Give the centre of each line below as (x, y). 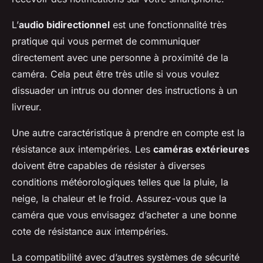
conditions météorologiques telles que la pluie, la (120, 182)
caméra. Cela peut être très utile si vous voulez (116, 74)
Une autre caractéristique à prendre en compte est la (128, 133)
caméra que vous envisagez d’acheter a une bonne (124, 215)
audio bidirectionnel (64, 25)
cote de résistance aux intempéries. (90, 232)
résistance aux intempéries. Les (82, 149)
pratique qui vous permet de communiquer (106, 41)
